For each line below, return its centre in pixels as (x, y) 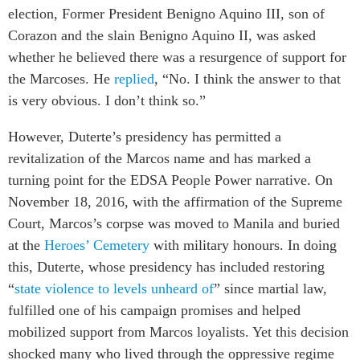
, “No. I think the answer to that (247, 78)
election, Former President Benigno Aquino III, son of (166, 13)
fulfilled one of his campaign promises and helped (154, 310)
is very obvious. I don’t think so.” (107, 100)
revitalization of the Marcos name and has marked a (160, 158)
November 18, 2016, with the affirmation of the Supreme (175, 201)
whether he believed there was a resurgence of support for (177, 57)
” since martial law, (270, 288)
